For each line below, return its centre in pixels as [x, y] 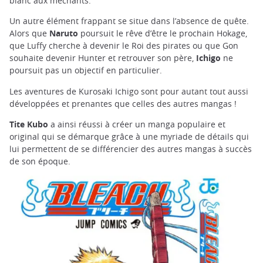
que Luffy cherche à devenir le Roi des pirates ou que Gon [124, 46]
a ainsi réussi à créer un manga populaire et [137, 124]
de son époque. [40, 161]
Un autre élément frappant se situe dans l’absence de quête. [129, 21]
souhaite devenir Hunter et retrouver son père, [103, 58]
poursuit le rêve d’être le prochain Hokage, [163, 33]
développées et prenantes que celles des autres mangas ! [124, 103]
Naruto [64, 33]
